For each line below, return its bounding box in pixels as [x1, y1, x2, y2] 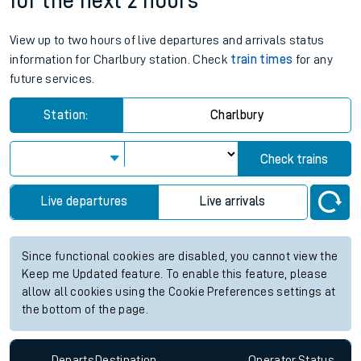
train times [230, 53, 293, 67]
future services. [10, 73, 95, 86]
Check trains [260, 153, 329, 167]
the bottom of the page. [22, 304, 149, 317]
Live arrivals [200, 195, 266, 209]
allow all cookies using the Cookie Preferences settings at [22, 286, 336, 299]
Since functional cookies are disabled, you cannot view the [22, 251, 338, 263]
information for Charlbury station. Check [10, 53, 231, 67]
